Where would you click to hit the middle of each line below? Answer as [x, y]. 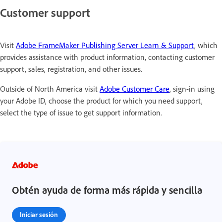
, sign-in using [192, 88]
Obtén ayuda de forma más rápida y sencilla [107, 190]
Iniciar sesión [39, 214]
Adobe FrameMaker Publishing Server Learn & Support [105, 45]
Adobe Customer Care [135, 88]
